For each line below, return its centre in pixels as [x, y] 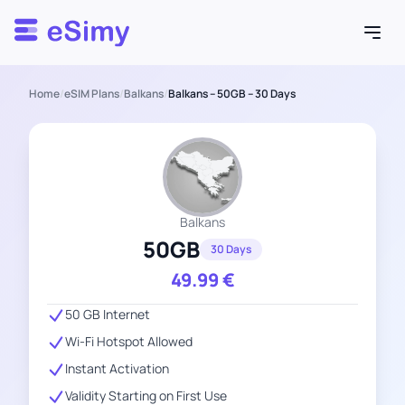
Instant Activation [117, 368]
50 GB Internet [108, 314]
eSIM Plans [92, 94]
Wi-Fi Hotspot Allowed [129, 341]
